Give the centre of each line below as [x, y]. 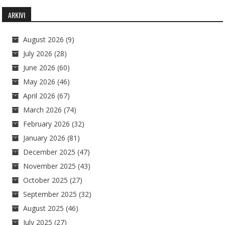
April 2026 [39, 96]
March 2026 [43, 110]
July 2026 [38, 54]
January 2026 [44, 138]
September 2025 [50, 194]
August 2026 [44, 40]
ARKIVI [17, 15]
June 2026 [39, 68]
